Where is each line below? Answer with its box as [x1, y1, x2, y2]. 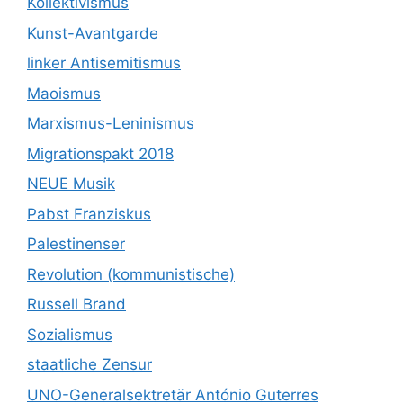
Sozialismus [27, 325, 112, 344]
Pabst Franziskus [27, 204, 151, 223]
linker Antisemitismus [27, 54, 181, 73]
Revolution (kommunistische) [27, 264, 235, 283]
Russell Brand [27, 295, 126, 314]
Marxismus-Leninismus [27, 114, 194, 133]
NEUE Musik [27, 175, 115, 193]
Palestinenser [27, 235, 125, 254]
